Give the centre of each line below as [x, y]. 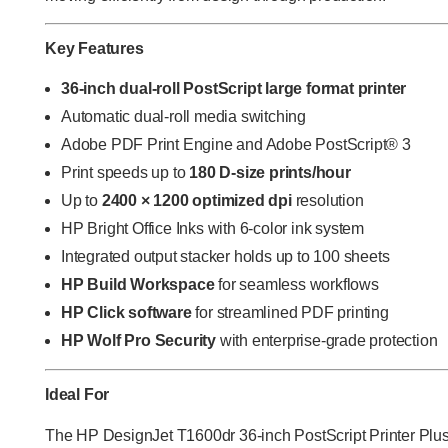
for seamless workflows [296, 284]
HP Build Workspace [138, 284]
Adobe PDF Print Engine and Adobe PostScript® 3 [236, 144]
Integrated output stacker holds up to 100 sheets [225, 256]
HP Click [93, 312]
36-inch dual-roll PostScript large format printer [234, 88]
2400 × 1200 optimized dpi [196, 200]
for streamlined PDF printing [290, 312]
